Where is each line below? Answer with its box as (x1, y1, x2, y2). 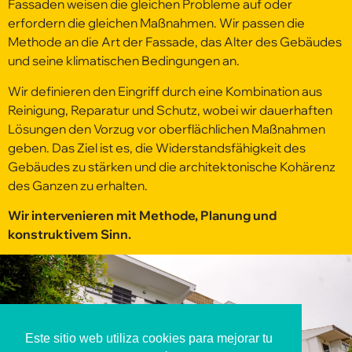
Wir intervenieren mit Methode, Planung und (8, 207, 277, 224)
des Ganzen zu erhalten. (8, 177, 148, 193)
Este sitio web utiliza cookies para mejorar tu (25, 332, 273, 346)
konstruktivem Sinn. (8, 226, 131, 243)
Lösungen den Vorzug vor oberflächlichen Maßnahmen (8, 120, 325, 137)
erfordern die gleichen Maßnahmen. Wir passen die (8, 15, 305, 31)
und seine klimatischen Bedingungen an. (8, 53, 240, 69)
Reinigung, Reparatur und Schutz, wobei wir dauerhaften (8, 101, 332, 118)
